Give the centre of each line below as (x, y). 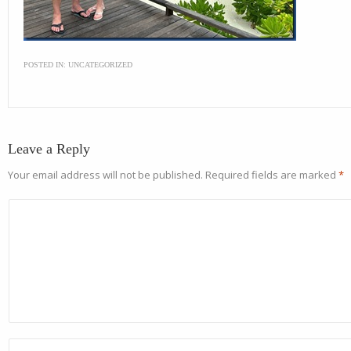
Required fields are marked (272, 175)
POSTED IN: (45, 65)
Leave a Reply (49, 149)
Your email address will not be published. (105, 175)
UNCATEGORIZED (99, 65)
